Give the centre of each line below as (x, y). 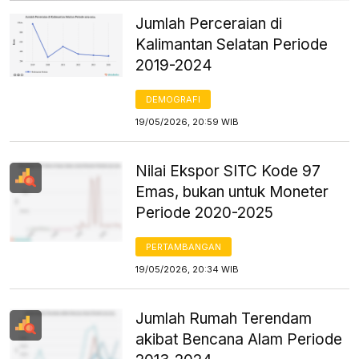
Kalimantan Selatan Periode (232, 44)
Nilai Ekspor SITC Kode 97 (228, 171)
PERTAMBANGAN (184, 246)
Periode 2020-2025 (205, 212)
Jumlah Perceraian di (209, 23)
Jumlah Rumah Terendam (224, 318)
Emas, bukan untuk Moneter (232, 192)
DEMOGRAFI (173, 99)
